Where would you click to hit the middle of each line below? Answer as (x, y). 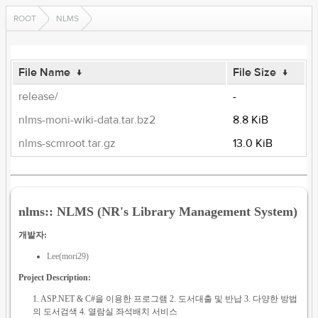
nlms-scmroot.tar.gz (67, 143)
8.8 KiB (251, 120)
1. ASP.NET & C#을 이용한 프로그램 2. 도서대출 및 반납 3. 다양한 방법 (165, 298)
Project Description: (55, 277)
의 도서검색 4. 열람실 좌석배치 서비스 (105, 311)
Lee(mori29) (68, 256)
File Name (45, 72)
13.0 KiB (253, 143)
